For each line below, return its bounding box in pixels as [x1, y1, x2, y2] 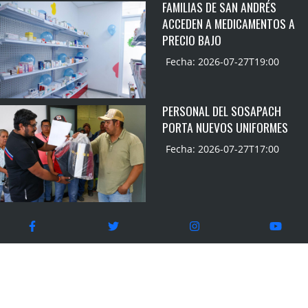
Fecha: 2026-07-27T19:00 [166, 54, 279, 68]
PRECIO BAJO [162, 30, 221, 49]
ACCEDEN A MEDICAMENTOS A [162, 14, 295, 32]
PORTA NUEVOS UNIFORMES [162, 118, 288, 136]
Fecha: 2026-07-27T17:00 [166, 142, 279, 155]
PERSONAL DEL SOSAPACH [162, 101, 281, 120]
